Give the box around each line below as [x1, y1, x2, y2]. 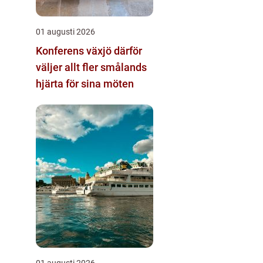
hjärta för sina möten [36, 77, 134, 90]
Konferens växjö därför [36, 44, 114, 57]
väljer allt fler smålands [36, 60, 147, 73]
